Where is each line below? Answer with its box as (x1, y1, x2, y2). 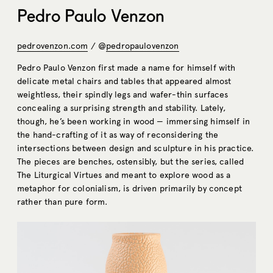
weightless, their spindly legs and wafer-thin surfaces (17, 89, 229, 100)
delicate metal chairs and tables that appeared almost (17, 76, 232, 87)
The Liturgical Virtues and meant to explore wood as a (17, 169, 231, 180)
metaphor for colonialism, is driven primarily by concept (17, 183, 242, 194)
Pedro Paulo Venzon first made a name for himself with (17, 62, 236, 73)
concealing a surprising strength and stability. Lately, (17, 102, 225, 113)
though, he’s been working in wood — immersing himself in (17, 116, 250, 127)
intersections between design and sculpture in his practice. (17, 143, 254, 154)
